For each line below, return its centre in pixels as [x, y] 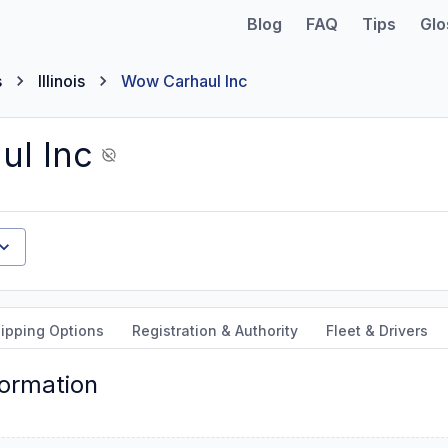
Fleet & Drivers [377, 330]
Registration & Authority [215, 330]
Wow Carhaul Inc [184, 81]
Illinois [61, 81]
